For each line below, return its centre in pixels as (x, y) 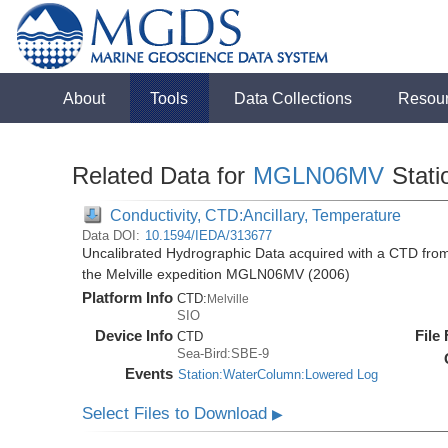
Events (149, 373)
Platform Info (128, 297)
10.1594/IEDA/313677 (209, 235)
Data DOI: (113, 235)
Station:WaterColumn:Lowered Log (278, 374)
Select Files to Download (177, 413)
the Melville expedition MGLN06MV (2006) (216, 274)
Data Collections (293, 98)
